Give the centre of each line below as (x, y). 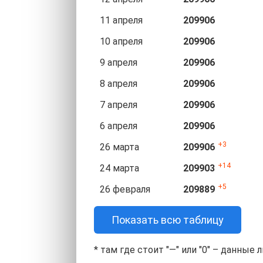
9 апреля (119, 63)
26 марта (119, 147)
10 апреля (121, 41)
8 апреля (119, 84)
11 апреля (121, 20)
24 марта (119, 168)
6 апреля (119, 126)
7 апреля (119, 105)
